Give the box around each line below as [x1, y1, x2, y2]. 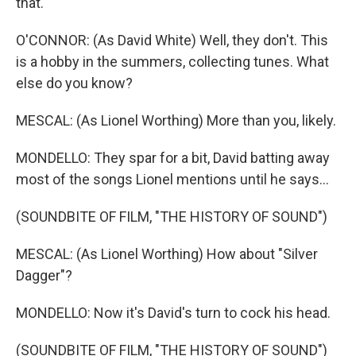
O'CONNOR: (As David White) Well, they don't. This [16, 32, 328, 48]
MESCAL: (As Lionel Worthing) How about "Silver [16, 246, 318, 262]
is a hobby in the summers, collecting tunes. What [16, 53, 329, 70]
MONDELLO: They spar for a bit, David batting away [16, 149, 330, 166]
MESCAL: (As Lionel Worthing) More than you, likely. [16, 112, 336, 129]
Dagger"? [16, 267, 72, 284]
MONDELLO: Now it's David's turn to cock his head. [16, 304, 331, 321]
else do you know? [16, 75, 133, 91]
